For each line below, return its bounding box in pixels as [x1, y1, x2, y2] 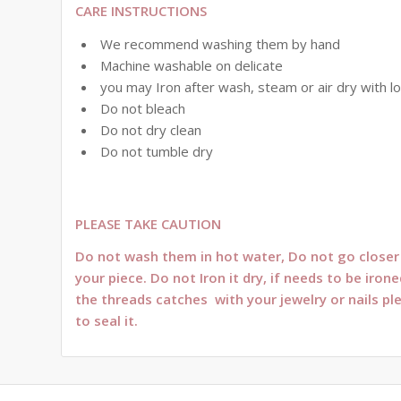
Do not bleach [100, 98, 186, 117]
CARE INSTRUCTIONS [75, 2, 208, 21]
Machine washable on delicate [100, 55, 284, 74]
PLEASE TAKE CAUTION [75, 214, 222, 233]
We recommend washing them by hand [100, 34, 341, 53]
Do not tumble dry [100, 141, 214, 160]
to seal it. [75, 311, 139, 330]
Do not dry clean [100, 120, 202, 139]
